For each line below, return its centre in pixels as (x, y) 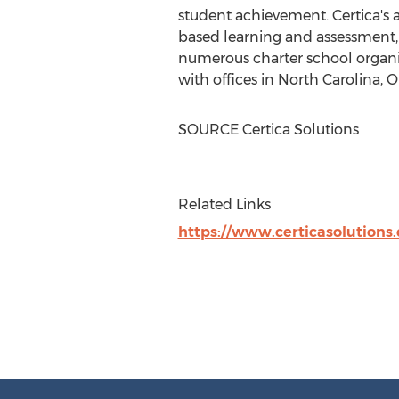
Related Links (224, 204)
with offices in (228, 80)
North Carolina (329, 80)
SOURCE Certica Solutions (268, 130)
